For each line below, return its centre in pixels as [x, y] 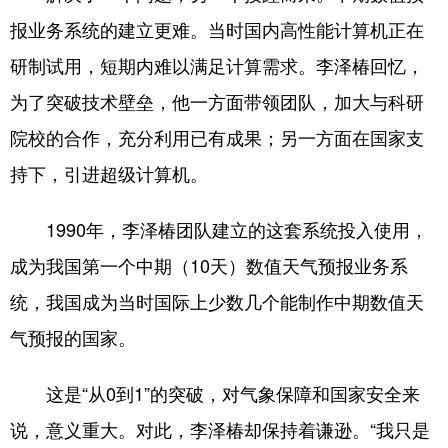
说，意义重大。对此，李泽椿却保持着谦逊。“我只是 [220, 429]
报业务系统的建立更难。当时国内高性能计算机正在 [217, 29]
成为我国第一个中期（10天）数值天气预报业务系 [209, 265]
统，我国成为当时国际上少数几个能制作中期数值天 [217, 301]
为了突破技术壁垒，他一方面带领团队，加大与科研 [217, 101]
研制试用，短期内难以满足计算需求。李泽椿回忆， [217, 65]
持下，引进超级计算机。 [109, 173]
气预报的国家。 [73, 337]
